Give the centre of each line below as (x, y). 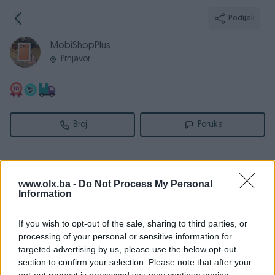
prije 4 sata (243, 226)
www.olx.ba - (48, 184)
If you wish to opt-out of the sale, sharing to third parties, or (133, 223)
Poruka (210, 125)
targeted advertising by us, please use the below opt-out (127, 249)
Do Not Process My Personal (145, 184)
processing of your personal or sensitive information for (125, 236)
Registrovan (33, 191)
